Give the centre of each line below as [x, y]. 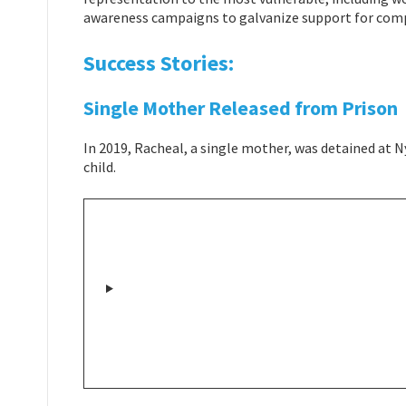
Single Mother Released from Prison [241, 107]
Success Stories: [159, 63]
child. [100, 166]
